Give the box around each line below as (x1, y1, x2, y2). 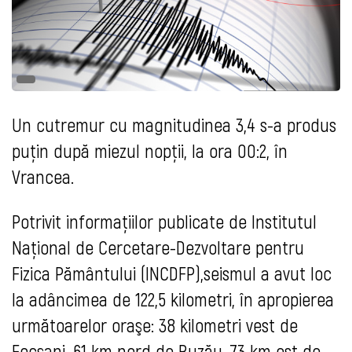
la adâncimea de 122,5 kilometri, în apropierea (12, 288, 334, 311)
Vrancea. (12, 165, 74, 189)
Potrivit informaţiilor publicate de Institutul (12, 210, 317, 233)
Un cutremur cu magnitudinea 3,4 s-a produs (12, 113, 336, 137)
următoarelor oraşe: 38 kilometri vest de (12, 313, 298, 337)
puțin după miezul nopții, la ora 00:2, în (12, 139, 288, 163)
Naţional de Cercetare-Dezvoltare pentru (12, 236, 304, 259)
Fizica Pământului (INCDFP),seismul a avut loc (12, 262, 332, 285)
